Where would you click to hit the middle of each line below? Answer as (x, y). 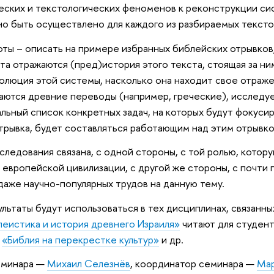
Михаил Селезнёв (88, 264)
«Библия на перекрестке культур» (80, 239)
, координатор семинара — (193, 264)
